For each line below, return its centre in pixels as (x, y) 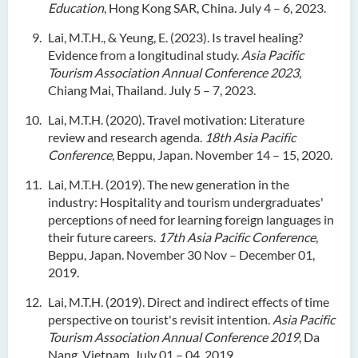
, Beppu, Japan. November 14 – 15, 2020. (222, 155)
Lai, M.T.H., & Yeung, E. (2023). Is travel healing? (175, 37)
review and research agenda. (125, 137)
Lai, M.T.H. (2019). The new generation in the (169, 184)
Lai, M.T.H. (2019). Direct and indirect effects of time (189, 302)
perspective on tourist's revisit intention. (159, 319)
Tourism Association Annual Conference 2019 (173, 337)
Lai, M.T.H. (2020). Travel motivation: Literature (176, 119)
